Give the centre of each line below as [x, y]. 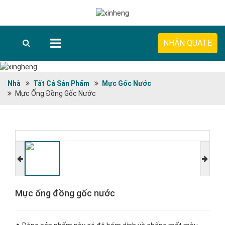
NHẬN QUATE [188, 43]
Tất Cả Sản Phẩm [61, 83]
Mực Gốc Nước [127, 83]
